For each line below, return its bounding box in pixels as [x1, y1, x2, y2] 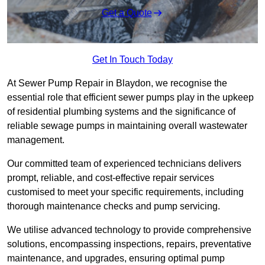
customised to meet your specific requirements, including [7, 187, 244, 198]
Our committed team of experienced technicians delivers [7, 159, 241, 169]
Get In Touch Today [92, 54, 173, 65]
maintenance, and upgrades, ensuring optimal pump [7, 253, 225, 264]
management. [7, 135, 64, 146]
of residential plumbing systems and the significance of [7, 106, 235, 117]
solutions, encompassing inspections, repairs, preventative [7, 239, 251, 250]
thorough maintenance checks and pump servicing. [7, 201, 220, 212]
